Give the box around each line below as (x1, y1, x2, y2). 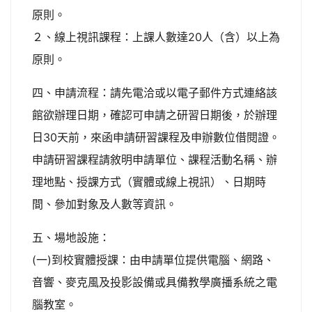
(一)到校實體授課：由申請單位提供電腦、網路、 (32, 253, 274, 267)
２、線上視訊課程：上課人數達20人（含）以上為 (32, 30, 280, 44)
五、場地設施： (32, 231, 110, 244)
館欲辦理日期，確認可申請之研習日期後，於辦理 (32, 108, 277, 122)
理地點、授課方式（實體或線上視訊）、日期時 (32, 175, 266, 189)
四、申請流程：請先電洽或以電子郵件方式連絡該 (32, 86, 277, 100)
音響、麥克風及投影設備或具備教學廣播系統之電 (32, 275, 277, 289)
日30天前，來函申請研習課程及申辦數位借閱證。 (32, 130, 280, 144)
